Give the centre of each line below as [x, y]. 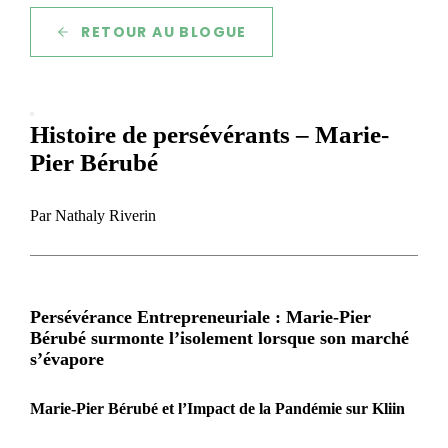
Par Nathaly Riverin [93, 216]
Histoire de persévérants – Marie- [209, 135]
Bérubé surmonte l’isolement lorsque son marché [219, 338]
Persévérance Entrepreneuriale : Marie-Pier [200, 317]
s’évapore [67, 359]
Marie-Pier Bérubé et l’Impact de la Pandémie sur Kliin [217, 409]
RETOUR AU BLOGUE [164, 32]
